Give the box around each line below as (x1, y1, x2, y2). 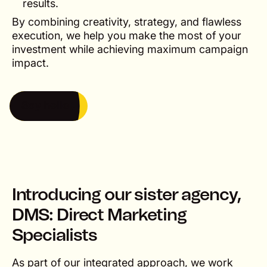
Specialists (11, 226, 98, 244)
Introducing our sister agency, (11, 186, 241, 204)
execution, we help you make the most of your (11, 29, 241, 42)
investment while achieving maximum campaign (11, 42, 248, 55)
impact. (11, 56, 49, 69)
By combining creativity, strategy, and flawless (11, 15, 241, 28)
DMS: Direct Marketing (11, 206, 187, 224)
